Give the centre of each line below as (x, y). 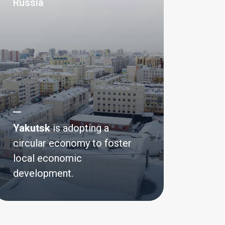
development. (43, 173)
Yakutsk (32, 128)
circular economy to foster (72, 143)
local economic (47, 158)
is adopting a (80, 128)
